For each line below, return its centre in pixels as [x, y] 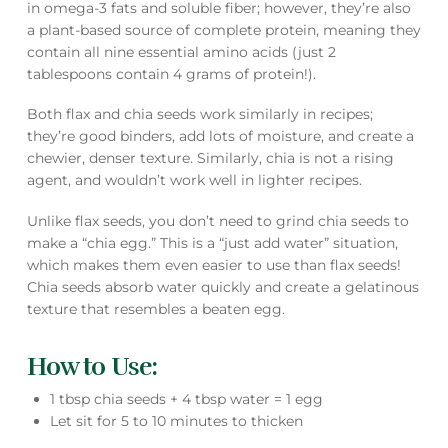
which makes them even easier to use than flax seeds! [213, 264]
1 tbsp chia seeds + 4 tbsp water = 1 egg [187, 399]
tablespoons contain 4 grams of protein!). [171, 73]
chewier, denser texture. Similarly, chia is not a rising [210, 158]
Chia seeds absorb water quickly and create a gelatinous [222, 286]
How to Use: [94, 367]
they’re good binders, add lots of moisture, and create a [220, 136]
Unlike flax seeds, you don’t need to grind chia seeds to [217, 220]
